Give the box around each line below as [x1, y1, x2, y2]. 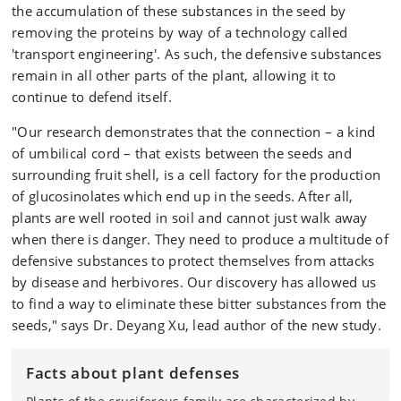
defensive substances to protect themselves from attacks [12, 252, 375, 269]
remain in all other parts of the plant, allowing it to [12, 66, 337, 84]
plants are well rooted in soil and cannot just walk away [12, 209, 368, 226]
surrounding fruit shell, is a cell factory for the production [12, 166, 381, 183]
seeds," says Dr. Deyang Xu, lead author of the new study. [12, 316, 382, 334]
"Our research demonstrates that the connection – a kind [12, 123, 376, 141]
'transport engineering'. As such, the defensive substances [12, 45, 382, 63]
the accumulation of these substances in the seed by [12, 2, 346, 20]
